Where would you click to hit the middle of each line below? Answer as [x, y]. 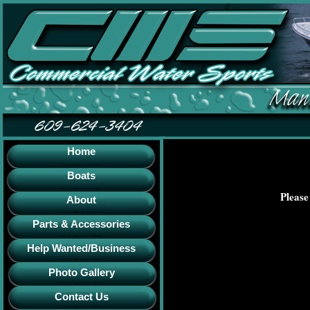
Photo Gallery [82, 272]
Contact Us [82, 297]
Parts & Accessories [82, 224]
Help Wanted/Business [82, 248]
